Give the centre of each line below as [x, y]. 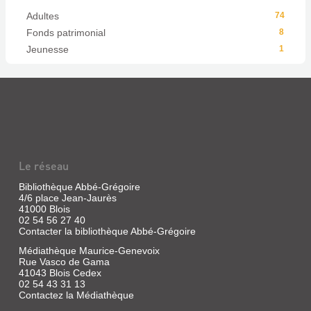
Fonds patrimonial [66, 33]
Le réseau [43, 166]
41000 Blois [44, 209]
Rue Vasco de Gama [64, 262]
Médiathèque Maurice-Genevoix [89, 251]
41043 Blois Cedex [60, 273]
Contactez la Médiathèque [76, 295]
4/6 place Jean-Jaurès [67, 198]
